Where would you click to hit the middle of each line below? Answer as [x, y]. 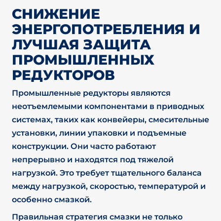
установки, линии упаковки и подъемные [99, 133]
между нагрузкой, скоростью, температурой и [109, 186]
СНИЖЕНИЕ [56, 14]
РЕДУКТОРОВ [63, 75]
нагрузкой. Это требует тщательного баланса [107, 173]
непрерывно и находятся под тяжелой [92, 160]
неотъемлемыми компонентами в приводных [108, 107]
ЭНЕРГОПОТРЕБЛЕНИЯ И [106, 29]
